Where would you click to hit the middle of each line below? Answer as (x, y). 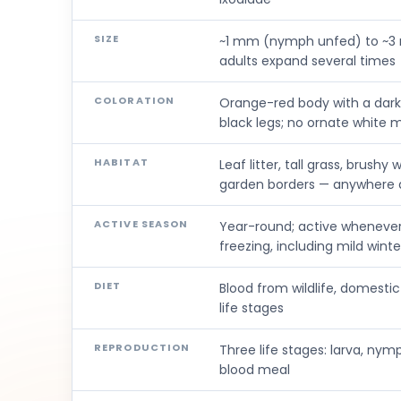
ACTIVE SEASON (141, 223)
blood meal (255, 369)
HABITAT (121, 162)
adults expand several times (307, 60)
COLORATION (134, 100)
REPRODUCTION (142, 347)
